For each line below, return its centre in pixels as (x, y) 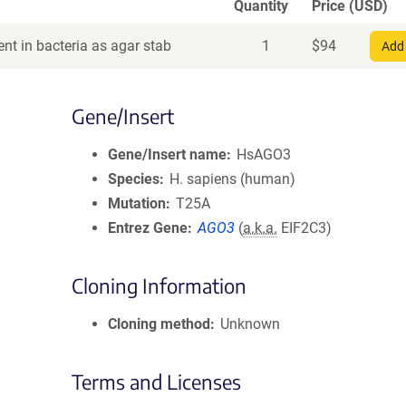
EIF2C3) (305, 228)
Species (134, 179)
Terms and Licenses (156, 382)
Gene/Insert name (167, 155)
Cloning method (159, 324)
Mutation (137, 203)
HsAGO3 (264, 155)
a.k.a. (261, 228)
